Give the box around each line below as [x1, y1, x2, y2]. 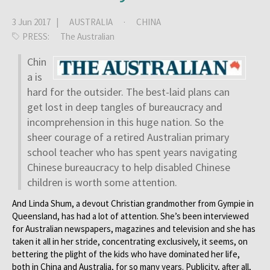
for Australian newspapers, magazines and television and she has [12, 223, 256, 234]
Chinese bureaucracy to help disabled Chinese [27, 160, 230, 174]
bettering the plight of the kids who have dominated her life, [12, 248, 240, 260]
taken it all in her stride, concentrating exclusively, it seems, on [12, 236, 248, 247]
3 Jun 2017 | [12, 16, 60, 28]
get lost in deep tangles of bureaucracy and [27, 100, 222, 114]
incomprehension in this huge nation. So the [27, 115, 224, 129]
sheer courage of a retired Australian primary [27, 130, 229, 144]
